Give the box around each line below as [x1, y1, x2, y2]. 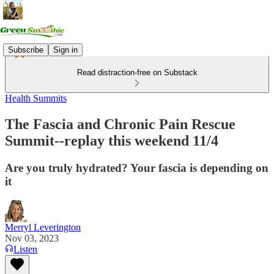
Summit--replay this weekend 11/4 [5, 132, 218, 149]
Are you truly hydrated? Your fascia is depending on [5, 161, 268, 174]
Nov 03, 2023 [5, 232, 59, 243]
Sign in [53, 45, 78, 54]
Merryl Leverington [5, 221, 81, 232]
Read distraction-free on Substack [76, 68, 198, 77]
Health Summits [5, 93, 67, 103]
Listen [13, 243, 37, 254]
